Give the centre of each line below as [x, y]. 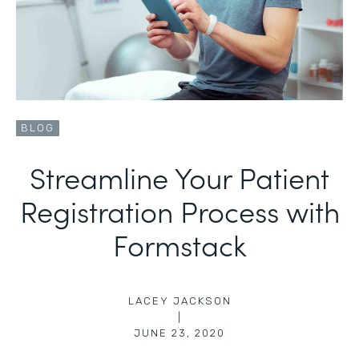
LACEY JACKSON [179, 301]
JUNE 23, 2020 [179, 333]
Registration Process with [179, 210]
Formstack [179, 244]
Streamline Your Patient [179, 177]
